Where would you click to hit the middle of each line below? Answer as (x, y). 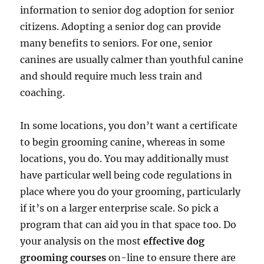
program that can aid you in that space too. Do (128, 224)
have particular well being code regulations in (126, 175)
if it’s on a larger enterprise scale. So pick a (120, 208)
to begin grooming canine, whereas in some (123, 142)
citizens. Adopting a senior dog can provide (121, 26)
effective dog (174, 241)
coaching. (43, 92)
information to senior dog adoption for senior (127, 10)
